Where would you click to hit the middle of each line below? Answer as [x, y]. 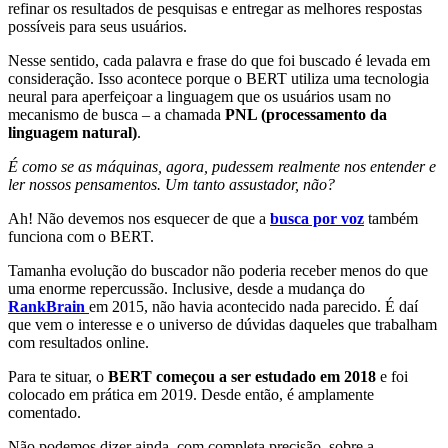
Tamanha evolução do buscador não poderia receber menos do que [218, 271]
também [391, 219]
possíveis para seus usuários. [97, 27]
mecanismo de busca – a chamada [116, 115]
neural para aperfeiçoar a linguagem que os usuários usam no [199, 97]
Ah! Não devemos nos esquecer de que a [139, 219]
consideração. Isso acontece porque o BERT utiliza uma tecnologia [218, 79]
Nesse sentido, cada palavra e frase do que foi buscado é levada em [219, 61]
